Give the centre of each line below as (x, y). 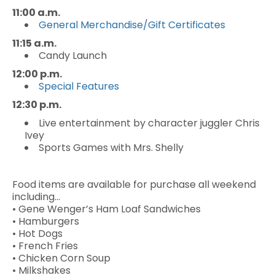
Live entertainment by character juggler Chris (149, 123)
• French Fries (45, 246)
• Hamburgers (46, 221)
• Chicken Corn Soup (61, 258)
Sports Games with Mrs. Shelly (111, 148)
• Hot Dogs (37, 234)
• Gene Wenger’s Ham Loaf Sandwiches (107, 209)
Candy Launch (73, 56)
